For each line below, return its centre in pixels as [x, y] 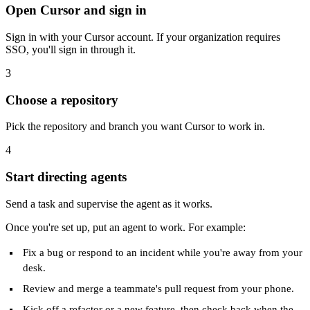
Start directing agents [66, 177]
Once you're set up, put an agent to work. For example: [126, 227]
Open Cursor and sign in [76, 10]
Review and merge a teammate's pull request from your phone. [159, 288]
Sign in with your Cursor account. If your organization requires [143, 37]
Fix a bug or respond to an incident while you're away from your [163, 252]
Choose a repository [62, 100]
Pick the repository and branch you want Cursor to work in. [135, 127]
